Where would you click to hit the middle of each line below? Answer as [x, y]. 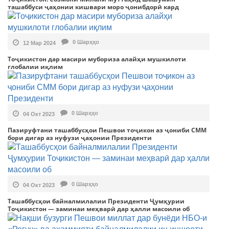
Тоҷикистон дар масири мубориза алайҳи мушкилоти [97, 59]
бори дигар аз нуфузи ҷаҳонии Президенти [80, 138]
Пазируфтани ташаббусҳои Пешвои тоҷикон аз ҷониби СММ [107, 130]
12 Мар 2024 [39, 43]
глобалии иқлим [35, 67]
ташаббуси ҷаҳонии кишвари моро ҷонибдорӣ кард [93, 7]
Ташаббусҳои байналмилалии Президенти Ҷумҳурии [96, 201]
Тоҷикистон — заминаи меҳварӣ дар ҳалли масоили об [99, 209]
